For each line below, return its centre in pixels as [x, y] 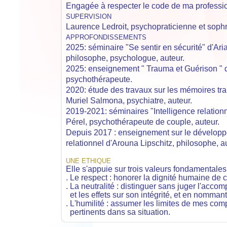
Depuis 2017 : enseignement [119, 133]
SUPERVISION [89, 16]
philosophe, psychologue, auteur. [125, 58]
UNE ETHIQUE [88, 161]
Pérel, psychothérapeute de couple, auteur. [144, 122]
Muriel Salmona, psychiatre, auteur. [129, 101]
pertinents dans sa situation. [119, 212]
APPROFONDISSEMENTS [106, 37]
